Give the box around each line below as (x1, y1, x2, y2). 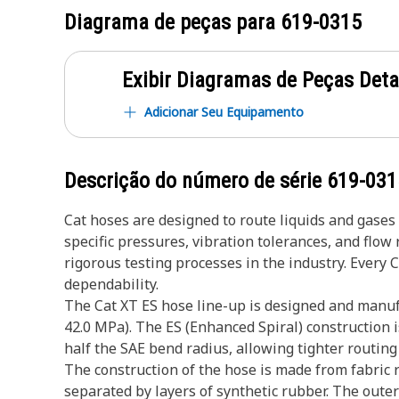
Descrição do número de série (64, 168, 327, 193)
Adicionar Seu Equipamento (144, 103, 304, 120)
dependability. (64, 274, 159, 294)
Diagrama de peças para (64, 10, 281, 35)
